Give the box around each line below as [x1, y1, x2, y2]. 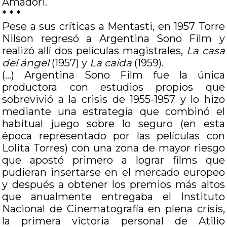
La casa [186, 45, 225, 57]
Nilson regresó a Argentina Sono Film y [2, 32, 225, 45]
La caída [90, 57, 132, 69]
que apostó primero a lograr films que [2, 154, 225, 166]
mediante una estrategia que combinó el [2, 105, 225, 118]
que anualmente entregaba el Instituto [2, 191, 225, 203]
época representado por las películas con [2, 130, 225, 142]
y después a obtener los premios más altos [2, 178, 225, 191]
